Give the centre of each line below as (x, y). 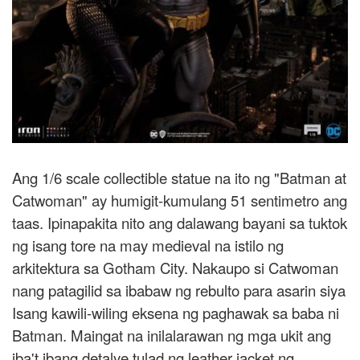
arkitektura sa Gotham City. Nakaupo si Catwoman (175, 267)
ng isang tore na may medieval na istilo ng (148, 245)
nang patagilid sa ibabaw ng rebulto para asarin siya (179, 290)
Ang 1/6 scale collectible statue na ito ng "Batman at (179, 177)
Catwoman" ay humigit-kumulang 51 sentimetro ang (180, 200)
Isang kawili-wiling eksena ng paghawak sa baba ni (176, 312)
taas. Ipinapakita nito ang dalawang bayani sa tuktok (180, 222)
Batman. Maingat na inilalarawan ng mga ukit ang (172, 335)
